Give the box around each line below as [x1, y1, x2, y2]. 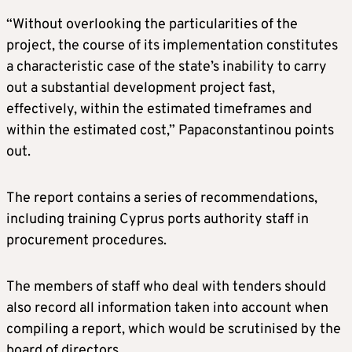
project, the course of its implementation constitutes [6, 37, 338, 56]
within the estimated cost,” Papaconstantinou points [6, 122, 334, 141]
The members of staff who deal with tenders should [6, 278, 326, 297]
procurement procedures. [6, 232, 167, 251]
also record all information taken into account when [6, 299, 328, 318]
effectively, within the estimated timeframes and [6, 101, 312, 119]
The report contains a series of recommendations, [6, 189, 317, 208]
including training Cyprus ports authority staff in [6, 211, 309, 229]
